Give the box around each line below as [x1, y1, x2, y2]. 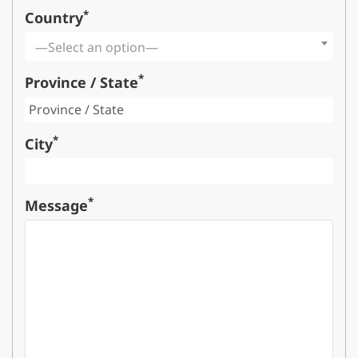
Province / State [25, 72, 138, 92]
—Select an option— [35, 38, 158, 57]
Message [25, 195, 88, 215]
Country [25, 8, 83, 28]
